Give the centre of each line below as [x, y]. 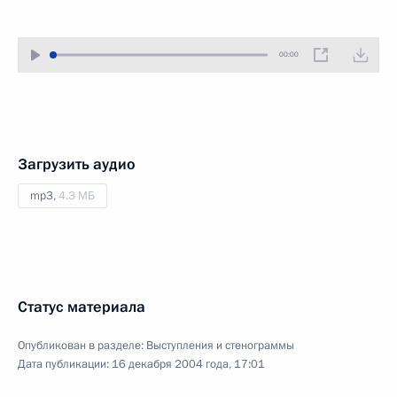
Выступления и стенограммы [220, 346]
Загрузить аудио [77, 164]
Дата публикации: [65, 364]
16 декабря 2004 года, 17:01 [188, 364]
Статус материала [82, 307]
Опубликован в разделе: [82, 346]
